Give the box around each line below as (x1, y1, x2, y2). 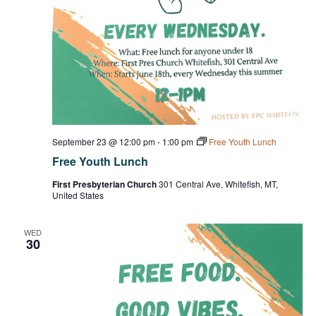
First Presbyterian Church (51, 178, 159, 191)
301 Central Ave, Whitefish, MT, (158, 178, 278, 190)
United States (51, 189, 104, 202)
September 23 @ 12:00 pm (51, 135, 155, 148)
